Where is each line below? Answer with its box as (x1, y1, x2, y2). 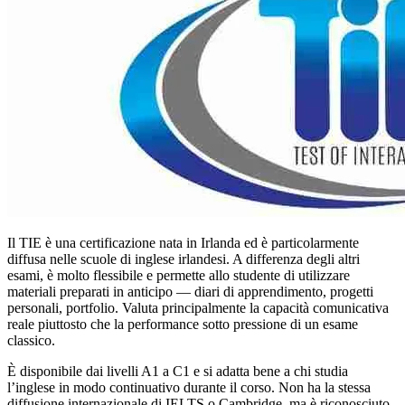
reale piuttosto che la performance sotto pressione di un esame (7, 316, 358, 332)
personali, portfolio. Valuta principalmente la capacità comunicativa (7, 299, 389, 316)
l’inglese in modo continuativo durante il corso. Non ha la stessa (7, 379, 371, 395)
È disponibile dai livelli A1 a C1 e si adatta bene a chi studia (7, 363, 348, 379)
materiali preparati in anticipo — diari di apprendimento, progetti (7, 283, 373, 299)
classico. (7, 332, 55, 348)
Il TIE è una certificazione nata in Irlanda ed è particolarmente (7, 234, 359, 250)
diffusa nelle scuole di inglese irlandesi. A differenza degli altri (7, 250, 360, 267)
